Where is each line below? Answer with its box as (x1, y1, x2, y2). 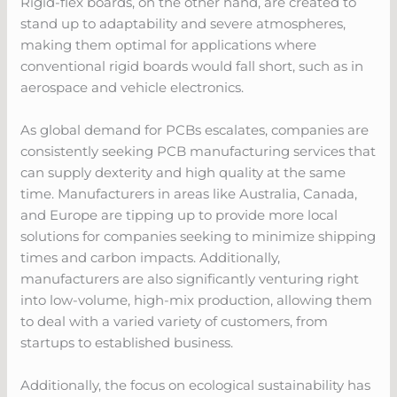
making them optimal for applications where (20, 35, 317, 53)
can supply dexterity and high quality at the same (20, 163, 346, 181)
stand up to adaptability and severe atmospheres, (20, 14, 346, 32)
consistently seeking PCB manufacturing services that (20, 142, 377, 160)
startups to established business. (20, 333, 234, 351)
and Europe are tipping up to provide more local (20, 206, 339, 223)
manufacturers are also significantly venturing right (20, 269, 360, 287)
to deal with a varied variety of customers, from (20, 312, 329, 330)
